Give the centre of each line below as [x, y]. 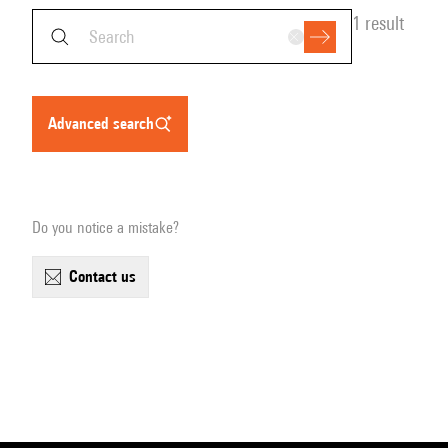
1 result [378, 23]
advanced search [105, 123]
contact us [107, 276]
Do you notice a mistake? [105, 227]
